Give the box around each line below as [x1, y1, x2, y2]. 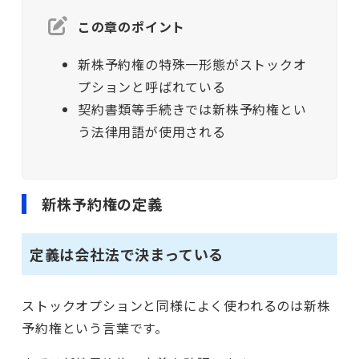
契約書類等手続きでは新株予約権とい [77, 99, 307, 119]
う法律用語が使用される [77, 122, 226, 142]
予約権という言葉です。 [22, 317, 168, 337]
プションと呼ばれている [77, 77, 226, 97]
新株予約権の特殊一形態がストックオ [77, 54, 307, 75]
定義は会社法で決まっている [29, 243, 224, 264]
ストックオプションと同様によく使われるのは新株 [22, 295, 331, 315]
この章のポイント [77, 17, 186, 37]
